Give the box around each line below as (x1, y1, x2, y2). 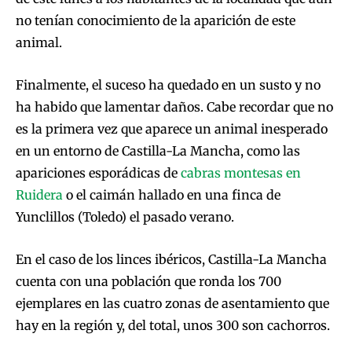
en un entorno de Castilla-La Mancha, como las (16, 143, 300, 159)
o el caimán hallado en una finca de (63, 187, 280, 203)
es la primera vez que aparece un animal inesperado (16, 121, 328, 137)
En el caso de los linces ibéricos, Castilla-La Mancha (16, 251, 327, 268)
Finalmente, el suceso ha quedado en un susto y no (16, 77, 321, 93)
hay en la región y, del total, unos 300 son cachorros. (16, 317, 330, 334)
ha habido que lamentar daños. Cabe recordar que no (16, 99, 333, 115)
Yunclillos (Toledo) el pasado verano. (16, 209, 234, 225)
